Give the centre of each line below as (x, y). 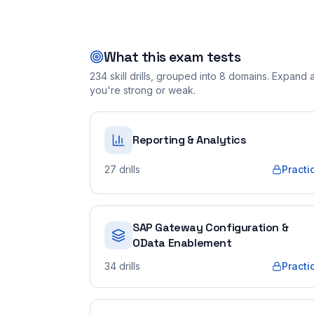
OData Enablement (182, 243)
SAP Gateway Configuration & (211, 227)
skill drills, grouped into (162, 76)
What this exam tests (172, 57)
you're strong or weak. (143, 90)
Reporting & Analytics (190, 140)
